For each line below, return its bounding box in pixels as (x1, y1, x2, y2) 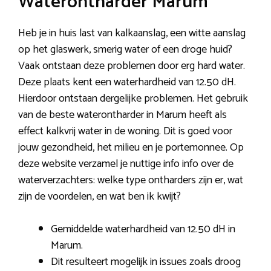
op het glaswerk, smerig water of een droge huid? (18, 40, 232, 59)
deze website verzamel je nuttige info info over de (18, 154, 233, 173)
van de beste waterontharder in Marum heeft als (18, 105, 227, 124)
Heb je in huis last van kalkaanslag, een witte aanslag (18, 24, 246, 42)
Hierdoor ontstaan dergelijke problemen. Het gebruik (18, 89, 248, 108)
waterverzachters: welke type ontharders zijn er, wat (18, 171, 243, 189)
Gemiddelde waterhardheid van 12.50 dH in (51, 220, 235, 238)
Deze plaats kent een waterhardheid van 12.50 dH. (18, 73, 236, 91)
